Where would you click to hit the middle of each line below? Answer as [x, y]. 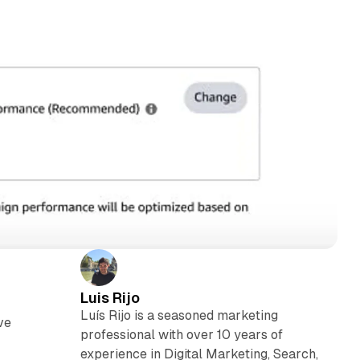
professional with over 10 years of [181, 334]
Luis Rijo [110, 297]
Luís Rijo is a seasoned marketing [179, 315]
